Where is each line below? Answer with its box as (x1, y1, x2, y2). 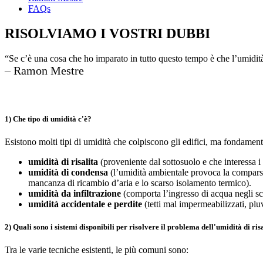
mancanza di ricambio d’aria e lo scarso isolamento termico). (28, 177, 251, 188)
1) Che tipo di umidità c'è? (5, 114, 92, 123)
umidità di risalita (28, 156, 98, 167)
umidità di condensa (28, 167, 108, 177)
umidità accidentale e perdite (28, 198, 142, 209)
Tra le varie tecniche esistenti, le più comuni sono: (5, 245, 188, 255)
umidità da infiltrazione (28, 188, 121, 198)
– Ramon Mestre (5, 63, 84, 77)
